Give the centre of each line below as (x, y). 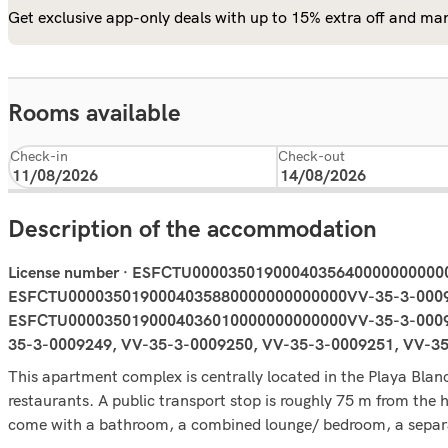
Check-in (39, 156)
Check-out (311, 156)
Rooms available (94, 113)
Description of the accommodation (192, 229)
